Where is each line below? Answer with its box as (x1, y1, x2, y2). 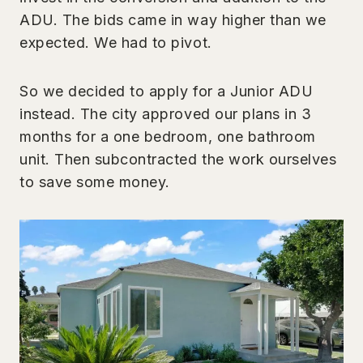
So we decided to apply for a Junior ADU (19, 82, 314, 100)
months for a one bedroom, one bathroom (19, 127, 316, 145)
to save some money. (19, 173, 170, 190)
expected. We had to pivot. (19, 33, 212, 51)
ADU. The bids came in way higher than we (19, 11, 327, 28)
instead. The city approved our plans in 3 (19, 105, 312, 122)
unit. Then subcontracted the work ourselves (19, 150, 337, 168)
